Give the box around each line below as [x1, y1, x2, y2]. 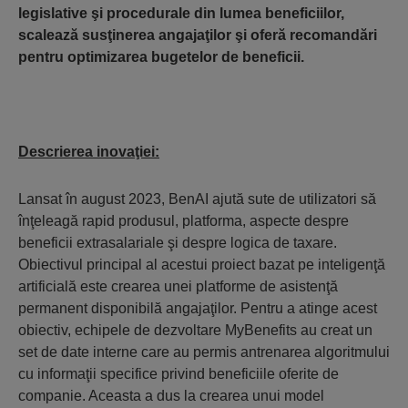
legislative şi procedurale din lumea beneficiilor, [18, 5, 344, 21]
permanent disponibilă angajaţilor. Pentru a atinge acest [18, 301, 377, 316]
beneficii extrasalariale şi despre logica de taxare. [18, 235, 337, 250]
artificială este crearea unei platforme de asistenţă [18, 279, 338, 294]
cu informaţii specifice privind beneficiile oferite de [18, 366, 339, 382]
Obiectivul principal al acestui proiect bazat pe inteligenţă [18, 257, 385, 272]
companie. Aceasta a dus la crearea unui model [18, 388, 324, 403]
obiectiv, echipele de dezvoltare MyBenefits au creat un [18, 322, 372, 338]
